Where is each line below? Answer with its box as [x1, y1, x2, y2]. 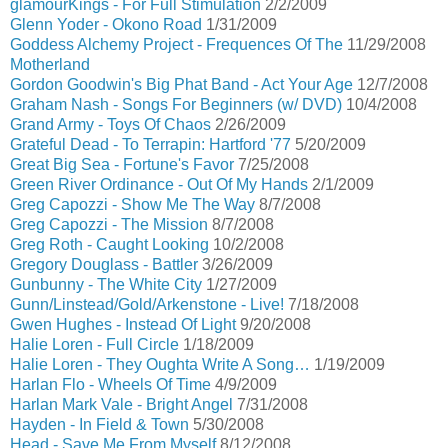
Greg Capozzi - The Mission [10, 216, 208, 233]
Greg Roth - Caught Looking [10, 236, 209, 253]
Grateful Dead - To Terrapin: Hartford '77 [10, 136, 291, 153]
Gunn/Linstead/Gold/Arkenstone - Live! [10, 296, 284, 313]
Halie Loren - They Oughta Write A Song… [10, 356, 310, 373]
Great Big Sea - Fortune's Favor [10, 156, 234, 173]
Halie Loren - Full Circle [10, 336, 179, 353]
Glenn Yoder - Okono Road [10, 16, 202, 33]
